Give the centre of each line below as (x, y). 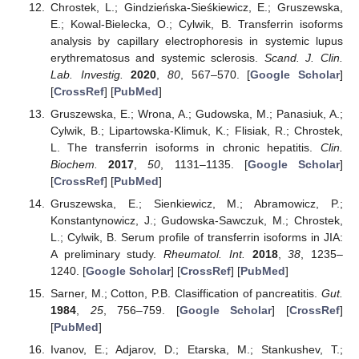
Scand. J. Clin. (304, 57)
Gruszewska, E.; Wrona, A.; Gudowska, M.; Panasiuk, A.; (196, 113)
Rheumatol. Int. (204, 254)
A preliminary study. (107, 254)
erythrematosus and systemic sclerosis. (157, 57)
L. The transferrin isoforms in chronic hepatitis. (185, 147)
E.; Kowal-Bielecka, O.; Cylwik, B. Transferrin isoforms (196, 24)
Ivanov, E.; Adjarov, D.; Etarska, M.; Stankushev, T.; (196, 350)
